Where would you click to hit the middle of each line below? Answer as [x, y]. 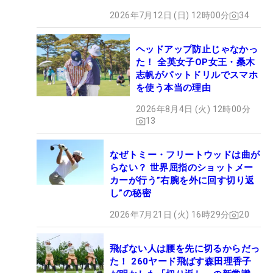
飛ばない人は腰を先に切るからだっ [185, 249]
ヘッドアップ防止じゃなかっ [197, 50]
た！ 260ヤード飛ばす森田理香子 [181, 262]
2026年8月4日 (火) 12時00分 [193, 109]
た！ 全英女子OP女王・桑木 [196, 62]
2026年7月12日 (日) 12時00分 [170, 16]
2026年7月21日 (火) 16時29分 [170, 215]
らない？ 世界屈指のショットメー [182, 168]
